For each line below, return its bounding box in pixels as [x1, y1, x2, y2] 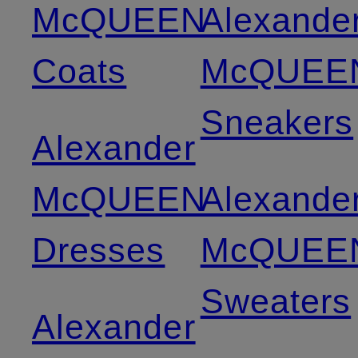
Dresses [32, 230, 165, 269]
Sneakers [200, 102, 354, 141]
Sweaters [200, 281, 352, 320]
